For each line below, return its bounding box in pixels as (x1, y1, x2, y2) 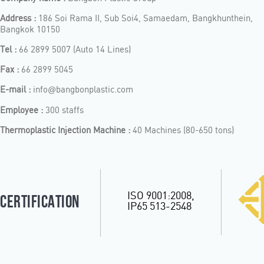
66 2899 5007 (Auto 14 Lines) (16, 43, 131, 55)
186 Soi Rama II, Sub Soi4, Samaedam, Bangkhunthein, (38, 12, 253, 24)
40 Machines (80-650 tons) (130, 124, 234, 136)
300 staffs (43, 104, 84, 115)
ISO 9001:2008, (127, 188, 194, 202)
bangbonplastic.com (56, 83, 133, 95)
